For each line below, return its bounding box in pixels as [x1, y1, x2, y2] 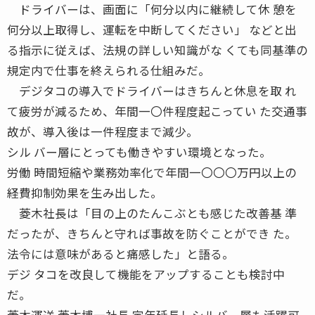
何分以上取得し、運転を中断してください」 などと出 [7, 20, 297, 38]
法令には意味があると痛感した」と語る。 [7, 245, 234, 262]
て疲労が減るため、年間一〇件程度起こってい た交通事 [7, 102, 307, 120]
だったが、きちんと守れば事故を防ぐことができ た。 [7, 224, 297, 242]
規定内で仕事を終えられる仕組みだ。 [7, 61, 210, 79]
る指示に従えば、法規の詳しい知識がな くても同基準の [7, 41, 308, 58]
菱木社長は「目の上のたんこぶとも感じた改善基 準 [7, 204, 297, 221]
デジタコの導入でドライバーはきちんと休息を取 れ [7, 82, 297, 99]
